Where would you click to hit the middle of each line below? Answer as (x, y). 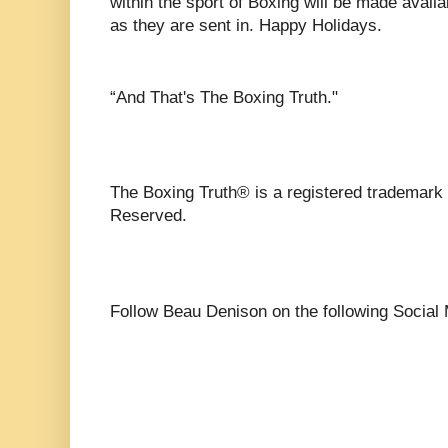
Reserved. (148, 216)
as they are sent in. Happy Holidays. (246, 25)
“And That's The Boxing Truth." (224, 97)
